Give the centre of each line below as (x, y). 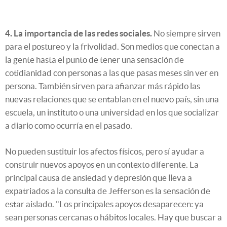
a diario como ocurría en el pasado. (69, 125)
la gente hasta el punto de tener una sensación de (94, 59)
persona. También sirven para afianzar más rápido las (103, 86)
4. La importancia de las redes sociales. (79, 33)
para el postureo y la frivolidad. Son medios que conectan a (112, 46)
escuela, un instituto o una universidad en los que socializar (112, 112)
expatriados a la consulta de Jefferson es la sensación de (108, 191)
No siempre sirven (186, 33)
